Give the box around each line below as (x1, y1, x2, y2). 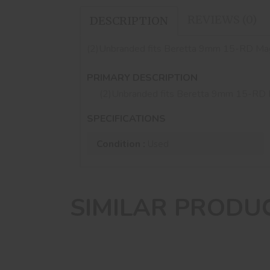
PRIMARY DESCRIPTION (87, 71, 198, 84)
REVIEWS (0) (187, 13, 257, 27)
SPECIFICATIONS (87, 112, 166, 126)
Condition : (96, 137, 148, 151)
